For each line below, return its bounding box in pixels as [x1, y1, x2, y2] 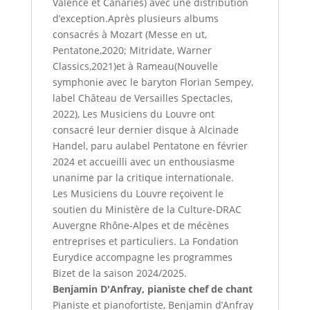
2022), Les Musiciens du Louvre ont [52, 107, 215, 121]
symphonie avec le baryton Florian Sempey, [52, 75, 253, 89]
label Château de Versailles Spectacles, [52, 91, 232, 105]
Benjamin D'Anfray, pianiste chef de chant [52, 282, 253, 296]
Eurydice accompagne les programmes [52, 250, 232, 264]
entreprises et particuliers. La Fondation [52, 235, 239, 248]
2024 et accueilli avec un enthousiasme [52, 155, 235, 169]
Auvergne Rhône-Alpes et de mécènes [52, 219, 229, 232]
